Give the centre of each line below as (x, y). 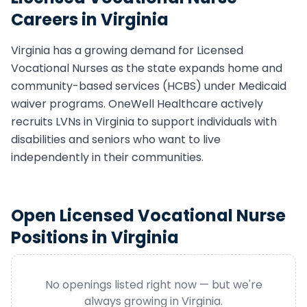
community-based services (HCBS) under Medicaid (149, 86)
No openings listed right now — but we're (153, 285)
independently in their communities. (107, 157)
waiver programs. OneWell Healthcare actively (137, 104)
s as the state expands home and (193, 68)
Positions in (61, 237)
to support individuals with (206, 122)
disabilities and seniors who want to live (116, 139)
